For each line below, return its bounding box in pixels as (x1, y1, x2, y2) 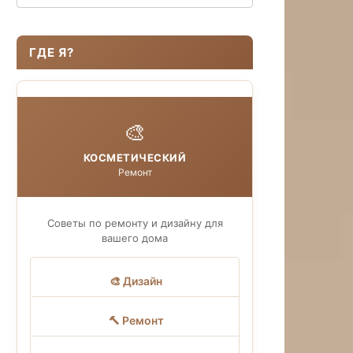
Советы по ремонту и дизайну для (46, 216, 223, 229)
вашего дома (102, 231, 168, 244)
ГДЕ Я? (29, 44, 74, 60)
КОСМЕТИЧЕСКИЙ (83, 150, 187, 164)
